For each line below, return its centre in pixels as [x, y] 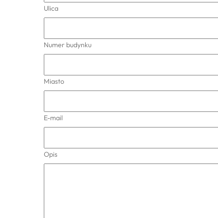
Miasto [54, 81]
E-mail [53, 118]
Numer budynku [68, 45]
